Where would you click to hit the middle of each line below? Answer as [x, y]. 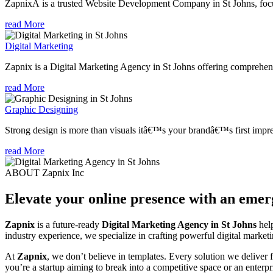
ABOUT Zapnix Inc [44, 172]
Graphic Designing [41, 109]
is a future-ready [68, 224]
